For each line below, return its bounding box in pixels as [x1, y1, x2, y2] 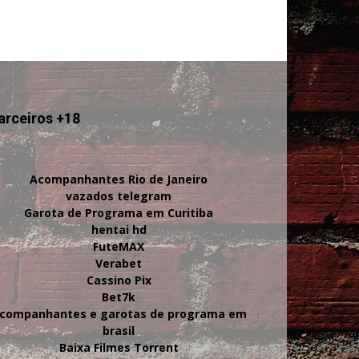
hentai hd [91, 222, 147, 237]
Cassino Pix [86, 272, 151, 288]
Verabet [95, 256, 142, 271]
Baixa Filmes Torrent [58, 340, 179, 355]
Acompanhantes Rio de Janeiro [30, 171, 208, 187]
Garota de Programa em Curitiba [24, 205, 213, 220]
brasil [103, 323, 135, 338]
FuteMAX [93, 239, 144, 254]
